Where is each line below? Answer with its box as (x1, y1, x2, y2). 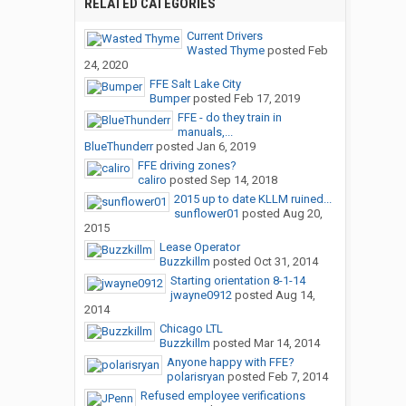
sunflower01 (173, 207, 239, 221)
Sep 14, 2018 (209, 173, 277, 188)
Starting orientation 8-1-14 (169, 274, 305, 288)
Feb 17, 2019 (233, 92, 300, 106)
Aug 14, (275, 288, 315, 303)
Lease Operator (159, 240, 240, 255)
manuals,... (177, 125, 233, 140)
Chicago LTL (159, 322, 223, 336)
